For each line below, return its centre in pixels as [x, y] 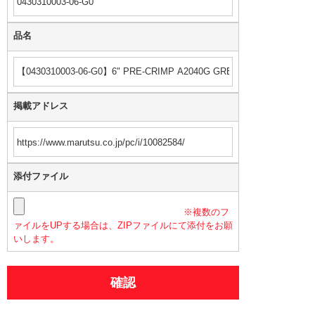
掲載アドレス [41, 106]
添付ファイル [41, 176]
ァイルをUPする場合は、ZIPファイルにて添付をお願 [123, 225]
